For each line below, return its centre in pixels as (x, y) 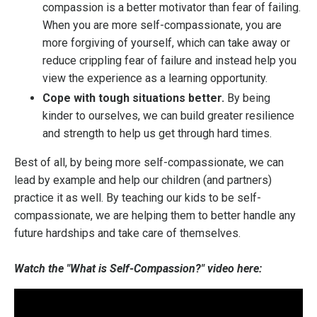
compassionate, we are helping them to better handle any (155, 216)
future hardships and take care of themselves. (127, 234)
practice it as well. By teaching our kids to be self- (138, 198)
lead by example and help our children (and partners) (143, 180)
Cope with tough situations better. (135, 98)
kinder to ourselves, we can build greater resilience (168, 116)
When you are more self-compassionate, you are (162, 25)
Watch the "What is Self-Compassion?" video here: (138, 269)
